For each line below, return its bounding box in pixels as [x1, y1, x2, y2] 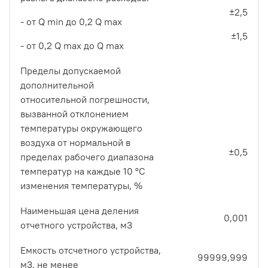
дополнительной [20, 79, 94, 92]
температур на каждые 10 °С [20, 165, 145, 178]
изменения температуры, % [20, 179, 142, 192]
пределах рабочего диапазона [20, 151, 154, 163]
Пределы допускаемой [20, 65, 121, 77]
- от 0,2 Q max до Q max [20, 39, 124, 52]
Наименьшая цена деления [20, 205, 139, 217]
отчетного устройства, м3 [20, 219, 132, 232]
